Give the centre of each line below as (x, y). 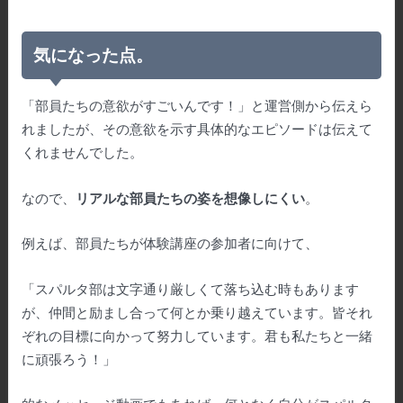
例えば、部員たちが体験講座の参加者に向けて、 (170, 243)
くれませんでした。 (82, 152)
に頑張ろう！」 (68, 358)
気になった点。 (94, 55)
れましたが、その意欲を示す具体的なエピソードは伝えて (197, 129)
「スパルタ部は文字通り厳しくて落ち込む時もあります (190, 288)
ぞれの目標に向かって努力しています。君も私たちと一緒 (197, 335)
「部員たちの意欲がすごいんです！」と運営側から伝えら (197, 106)
